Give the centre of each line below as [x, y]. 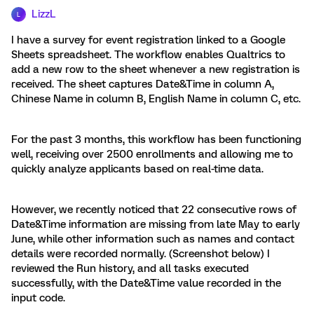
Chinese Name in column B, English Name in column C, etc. [156, 99]
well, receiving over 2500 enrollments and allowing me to [152, 154]
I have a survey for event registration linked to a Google [148, 40]
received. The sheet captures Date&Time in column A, [143, 84]
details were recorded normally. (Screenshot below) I [141, 254]
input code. [38, 298]
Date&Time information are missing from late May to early [156, 224]
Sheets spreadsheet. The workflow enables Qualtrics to [148, 55]
